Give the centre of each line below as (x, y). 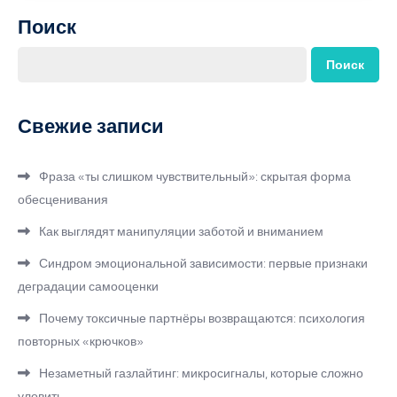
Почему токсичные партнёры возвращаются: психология (202, 318)
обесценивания (63, 199)
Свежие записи (91, 126)
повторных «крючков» (81, 341)
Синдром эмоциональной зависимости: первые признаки (203, 263)
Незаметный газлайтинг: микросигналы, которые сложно (201, 373)
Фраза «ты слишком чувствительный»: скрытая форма (195, 176)
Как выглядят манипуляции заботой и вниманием (181, 231)
